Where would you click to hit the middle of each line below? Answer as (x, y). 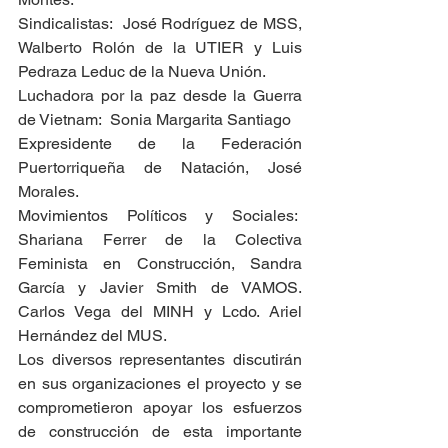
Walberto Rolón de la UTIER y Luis (160, 47)
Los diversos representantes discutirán (160, 359)
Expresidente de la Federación (160, 143)
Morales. (48, 191)
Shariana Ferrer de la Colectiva (160, 239)
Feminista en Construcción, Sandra (160, 263)
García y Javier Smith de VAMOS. (160, 287)
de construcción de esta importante (160, 431)
